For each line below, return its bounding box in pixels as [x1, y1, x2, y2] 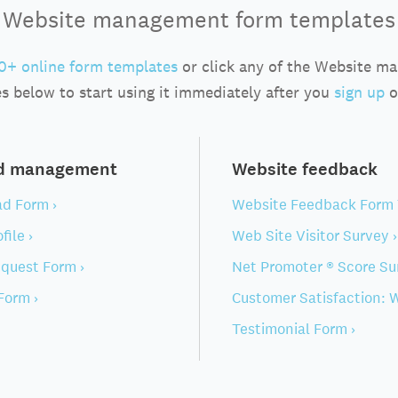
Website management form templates [3, 4, 395, 34]
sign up [334, 82, 385, 102]
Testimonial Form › [232, 319, 355, 338]
